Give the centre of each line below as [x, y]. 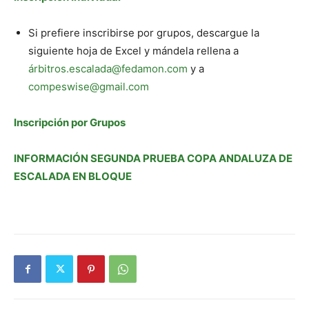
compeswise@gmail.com [89, 87]
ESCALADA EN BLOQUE [73, 177]
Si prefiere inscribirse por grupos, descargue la [144, 33]
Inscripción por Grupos [70, 123]
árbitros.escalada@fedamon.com [108, 69]
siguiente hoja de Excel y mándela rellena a [133, 51]
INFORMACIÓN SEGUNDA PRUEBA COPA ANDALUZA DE [153, 159]
